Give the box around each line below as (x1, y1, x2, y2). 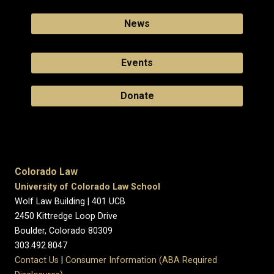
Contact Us (15, 254, 59, 265)
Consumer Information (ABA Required (65, 254, 217, 265)
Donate (120, 89, 154, 102)
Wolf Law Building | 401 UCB (15, 196, 125, 207)
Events (121, 56, 153, 68)
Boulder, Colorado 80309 (15, 225, 113, 236)
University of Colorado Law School (15, 181, 160, 192)
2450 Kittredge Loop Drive (15, 210, 117, 221)
